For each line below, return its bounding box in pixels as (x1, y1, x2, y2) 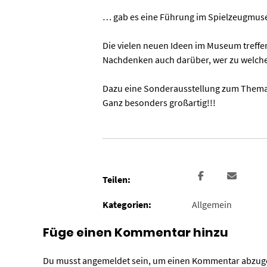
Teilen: (102, 173, 131, 185)
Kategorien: (102, 198, 151, 210)
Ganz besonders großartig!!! (102, 96, 216, 108)
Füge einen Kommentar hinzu (42, 223, 228, 241)
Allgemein (191, 198, 232, 210)
